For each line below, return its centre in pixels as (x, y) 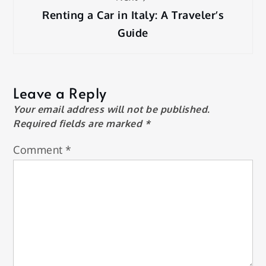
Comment (39, 150)
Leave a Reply (60, 93)
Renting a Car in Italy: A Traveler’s (133, 15)
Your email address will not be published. (112, 110)
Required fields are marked (79, 124)
